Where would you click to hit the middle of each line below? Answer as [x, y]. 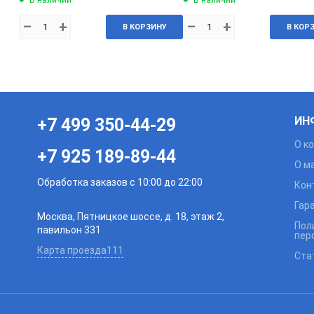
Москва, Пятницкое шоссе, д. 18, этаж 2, [131, 217]
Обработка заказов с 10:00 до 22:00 [120, 182]
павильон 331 [69, 230]
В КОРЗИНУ [144, 27]
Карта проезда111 [80, 250]
